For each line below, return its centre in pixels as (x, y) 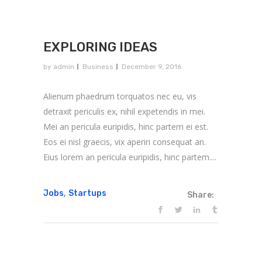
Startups (87, 193)
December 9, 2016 (151, 66)
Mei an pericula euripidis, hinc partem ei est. (126, 126)
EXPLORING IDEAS (100, 47)
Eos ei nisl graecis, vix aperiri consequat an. (125, 142)
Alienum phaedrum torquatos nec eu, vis (120, 96)
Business (98, 66)
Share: (201, 195)
